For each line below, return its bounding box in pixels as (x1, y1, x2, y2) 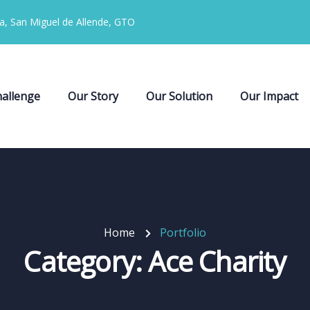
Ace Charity (148, 242, 286, 280)
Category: (24, 242, 149, 280)
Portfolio (160, 225, 206, 240)
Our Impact (239, 89, 298, 104)
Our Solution (145, 89, 212, 104)
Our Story (67, 89, 118, 104)
